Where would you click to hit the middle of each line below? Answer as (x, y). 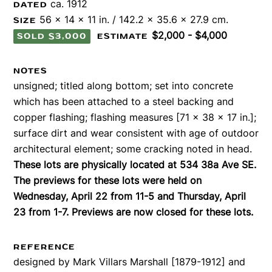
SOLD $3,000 (52, 36)
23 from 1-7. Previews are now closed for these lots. (133, 212)
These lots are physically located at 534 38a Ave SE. (135, 164)
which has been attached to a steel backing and (124, 101)
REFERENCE (44, 247)
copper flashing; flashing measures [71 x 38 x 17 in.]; (135, 117)
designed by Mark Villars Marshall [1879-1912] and (129, 261)
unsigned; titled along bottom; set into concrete (123, 85)
